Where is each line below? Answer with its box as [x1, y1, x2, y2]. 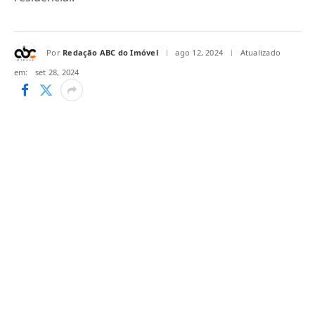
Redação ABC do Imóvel [63, 46, 158, 58]
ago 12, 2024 [175, 46, 224, 58]
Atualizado [240, 46, 281, 58]
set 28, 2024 [34, 67, 79, 77]
